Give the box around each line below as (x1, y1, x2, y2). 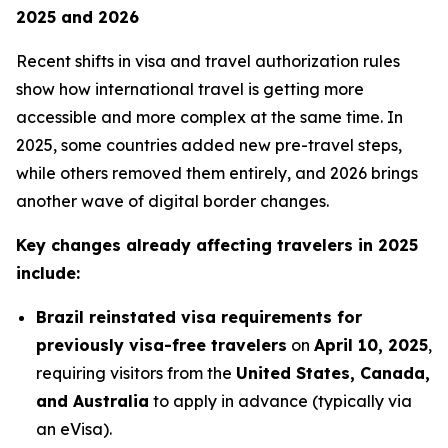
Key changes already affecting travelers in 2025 (16, 235, 418, 255)
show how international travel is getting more (16, 79, 364, 99)
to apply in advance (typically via (149, 391, 412, 411)
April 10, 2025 (314, 335, 428, 355)
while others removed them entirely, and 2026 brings (16, 163, 418, 183)
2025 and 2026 (16, 7, 139, 27)
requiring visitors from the (36, 363, 236, 383)
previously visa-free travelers (36, 335, 287, 355)
